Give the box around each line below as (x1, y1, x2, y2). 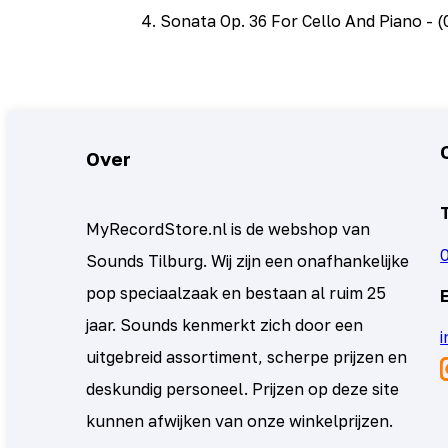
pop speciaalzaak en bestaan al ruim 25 (86, 283, 387, 303)
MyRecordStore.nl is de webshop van (86, 219, 371, 239)
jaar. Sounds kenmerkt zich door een (86, 315, 364, 335)
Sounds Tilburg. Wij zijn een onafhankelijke (86, 251, 410, 271)
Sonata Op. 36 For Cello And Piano (159, 10, 422, 31)
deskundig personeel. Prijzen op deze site (86, 379, 400, 399)
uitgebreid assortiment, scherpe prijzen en (86, 347, 408, 367)
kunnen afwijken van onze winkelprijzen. (86, 411, 394, 431)
